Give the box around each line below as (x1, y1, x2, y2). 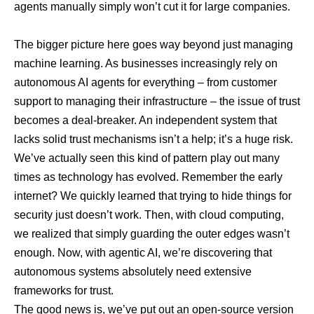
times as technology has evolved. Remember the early (14, 170, 282, 183)
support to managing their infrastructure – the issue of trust (14, 95, 300, 107)
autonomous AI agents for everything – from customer (14, 76, 277, 88)
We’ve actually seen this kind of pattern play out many (14, 151, 280, 164)
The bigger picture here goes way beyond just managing (14, 38, 293, 50)
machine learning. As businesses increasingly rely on (14, 57, 278, 69)
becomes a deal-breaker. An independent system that (14, 114, 277, 126)
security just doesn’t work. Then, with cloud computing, (14, 208, 284, 221)
